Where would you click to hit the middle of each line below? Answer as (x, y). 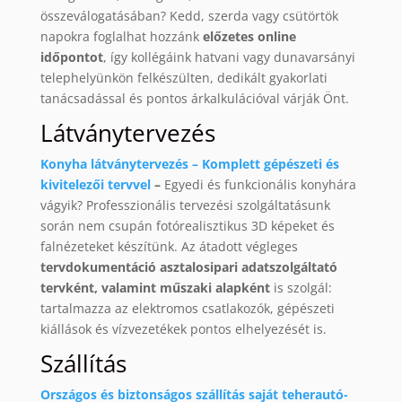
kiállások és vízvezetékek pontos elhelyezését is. (183, 329)
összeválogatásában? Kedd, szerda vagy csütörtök (189, 16)
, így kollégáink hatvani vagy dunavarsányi (229, 57)
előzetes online (249, 37)
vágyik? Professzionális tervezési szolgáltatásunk (185, 205)
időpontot (71, 57)
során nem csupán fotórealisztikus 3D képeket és (187, 226)
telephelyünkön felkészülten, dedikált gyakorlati (184, 78)
